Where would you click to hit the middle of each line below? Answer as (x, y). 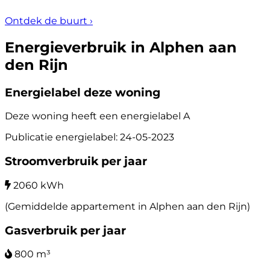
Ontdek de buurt (47, 20)
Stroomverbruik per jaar (76, 162)
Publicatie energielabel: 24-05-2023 (89, 137)
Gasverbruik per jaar (65, 230)
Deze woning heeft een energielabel (94, 116)
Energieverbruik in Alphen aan (121, 47)
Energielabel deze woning (83, 92)
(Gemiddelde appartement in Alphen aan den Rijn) (127, 206)
